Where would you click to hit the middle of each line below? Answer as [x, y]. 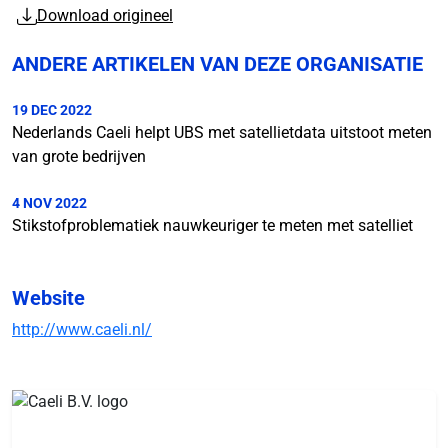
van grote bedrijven [79, 157]
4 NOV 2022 [49, 203]
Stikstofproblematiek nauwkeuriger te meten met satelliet [212, 226]
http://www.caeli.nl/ [82, 330]
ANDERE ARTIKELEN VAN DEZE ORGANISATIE [217, 64]
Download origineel [105, 16]
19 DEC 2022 [52, 110]
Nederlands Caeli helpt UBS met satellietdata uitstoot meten [222, 133]
